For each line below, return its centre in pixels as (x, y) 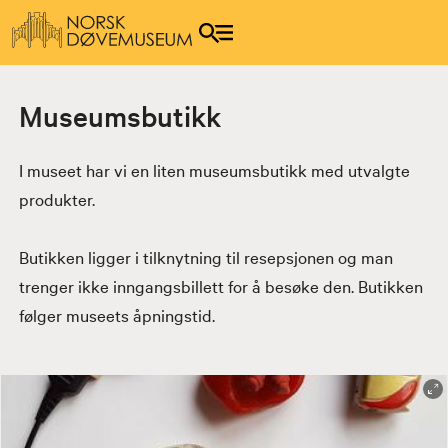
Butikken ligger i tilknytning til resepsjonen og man (205, 256)
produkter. (56, 198)
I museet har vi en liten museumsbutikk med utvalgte (214, 169)
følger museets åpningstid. (116, 314)
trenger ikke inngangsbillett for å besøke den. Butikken (220, 285)
